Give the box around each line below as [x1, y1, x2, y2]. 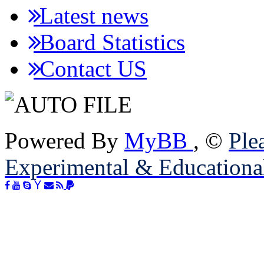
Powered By [5, 128, 124, 153]
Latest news [34, 3, 148, 28]
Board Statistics [34, 29, 185, 55]
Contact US [34, 56, 147, 81]
